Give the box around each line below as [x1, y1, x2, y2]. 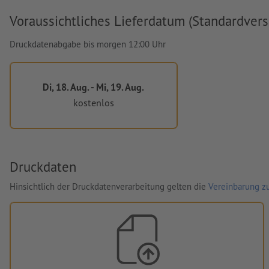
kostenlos [73, 96, 114, 109]
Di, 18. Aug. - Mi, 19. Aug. [43, 80, 145, 93]
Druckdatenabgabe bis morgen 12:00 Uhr [10, 38, 166, 50]
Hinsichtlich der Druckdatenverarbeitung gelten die [10, 180, 208, 192]
